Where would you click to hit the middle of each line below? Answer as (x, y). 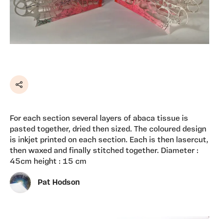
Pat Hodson (59, 183)
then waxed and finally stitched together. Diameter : (104, 151)
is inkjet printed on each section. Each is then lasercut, (109, 141)
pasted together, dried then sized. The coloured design (108, 130)
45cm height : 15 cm (48, 162)
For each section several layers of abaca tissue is (99, 119)
